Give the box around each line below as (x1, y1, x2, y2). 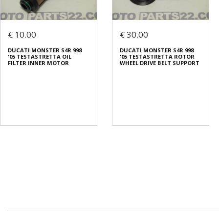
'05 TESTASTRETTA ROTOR (120, 53, 195, 61)
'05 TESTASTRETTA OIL (8, 53, 71, 61)
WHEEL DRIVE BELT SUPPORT (120, 59, 199, 67)
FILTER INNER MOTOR (8, 59, 69, 67)
